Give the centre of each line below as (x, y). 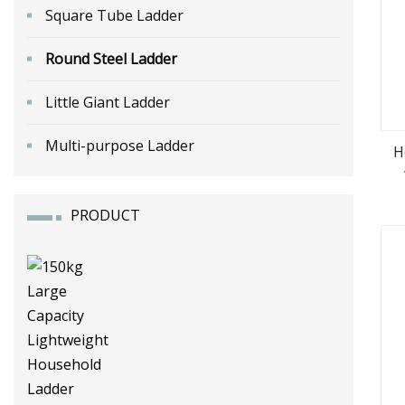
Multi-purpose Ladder (120, 145)
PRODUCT (105, 215)
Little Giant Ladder (108, 102)
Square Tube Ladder (114, 15)
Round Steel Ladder (111, 58)
